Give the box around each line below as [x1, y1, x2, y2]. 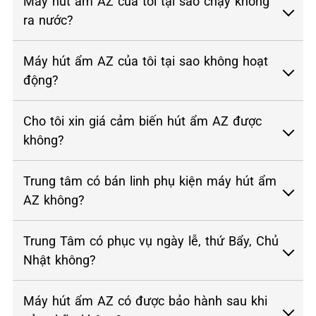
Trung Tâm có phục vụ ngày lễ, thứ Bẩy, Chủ [23, 233, 279, 248]
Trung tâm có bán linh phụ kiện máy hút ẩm [23, 173, 276, 188]
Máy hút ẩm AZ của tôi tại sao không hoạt [23, 53, 268, 68]
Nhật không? [23, 252, 96, 267]
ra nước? [23, 12, 73, 28]
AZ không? [23, 192, 85, 207]
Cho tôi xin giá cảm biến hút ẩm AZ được [23, 113, 262, 128]
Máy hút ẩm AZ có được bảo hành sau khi [23, 293, 267, 308]
